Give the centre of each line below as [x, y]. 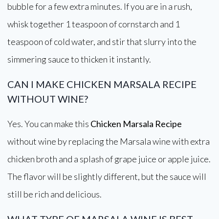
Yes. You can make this [49, 124]
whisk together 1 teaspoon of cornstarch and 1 [94, 24]
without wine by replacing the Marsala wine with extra [109, 141]
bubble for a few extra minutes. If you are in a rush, [100, 6]
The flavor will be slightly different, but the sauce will [107, 176]
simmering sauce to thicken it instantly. [79, 59]
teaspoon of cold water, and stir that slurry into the [102, 42]
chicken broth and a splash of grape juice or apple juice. [109, 159]
